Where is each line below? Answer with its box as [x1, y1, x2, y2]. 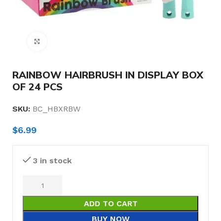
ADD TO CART [83, 199, 138, 209]
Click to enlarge [47, 37, 98, 45]
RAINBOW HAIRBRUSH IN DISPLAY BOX [12, 69, 203, 81]
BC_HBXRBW [33, 104, 80, 114]
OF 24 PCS [12, 80, 63, 93]
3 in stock [33, 156, 72, 166]
